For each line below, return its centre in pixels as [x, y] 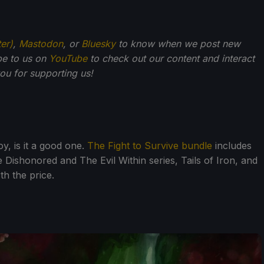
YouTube [68, 58]
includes [232, 145]
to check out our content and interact [171, 58]
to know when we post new [178, 43]
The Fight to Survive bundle [150, 145]
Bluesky [98, 43]
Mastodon [41, 43]
